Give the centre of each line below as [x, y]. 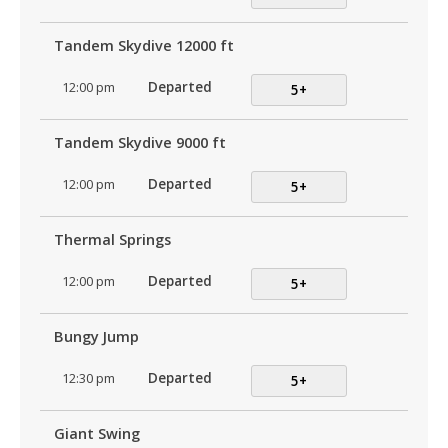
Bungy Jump [96, 337]
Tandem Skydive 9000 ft [139, 143]
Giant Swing [96, 434]
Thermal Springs [112, 240]
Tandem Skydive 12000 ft [143, 46]
